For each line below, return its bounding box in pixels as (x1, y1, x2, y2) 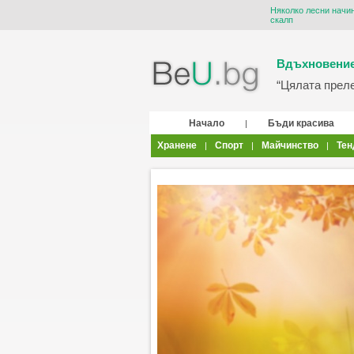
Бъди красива (267, 118, 334, 129)
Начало (188, 118, 224, 129)
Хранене (156, 140, 197, 151)
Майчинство (261, 140, 318, 151)
